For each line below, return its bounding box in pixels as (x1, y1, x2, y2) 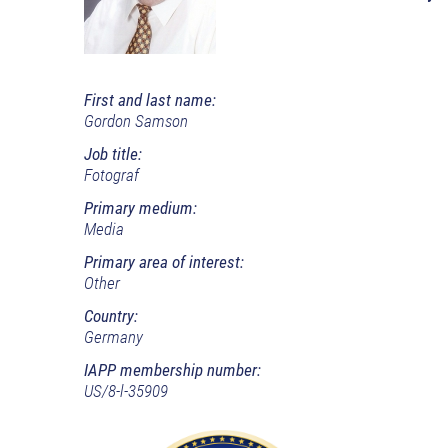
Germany (84, 326, 143, 347)
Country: (84, 305, 138, 326)
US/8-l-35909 (84, 380, 168, 401)
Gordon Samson (84, 110, 188, 131)
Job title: (84, 143, 142, 164)
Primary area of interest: (84, 251, 244, 272)
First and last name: (84, 89, 216, 110)
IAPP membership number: (84, 359, 261, 380)
